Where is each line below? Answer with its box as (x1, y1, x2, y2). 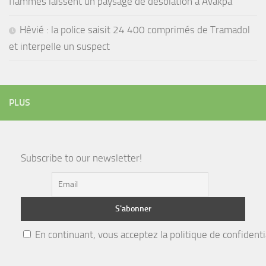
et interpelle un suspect (9, 40, 110, 53)
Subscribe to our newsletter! (21, 152, 142, 164)
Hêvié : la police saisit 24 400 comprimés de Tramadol (20, 24, 250, 36)
